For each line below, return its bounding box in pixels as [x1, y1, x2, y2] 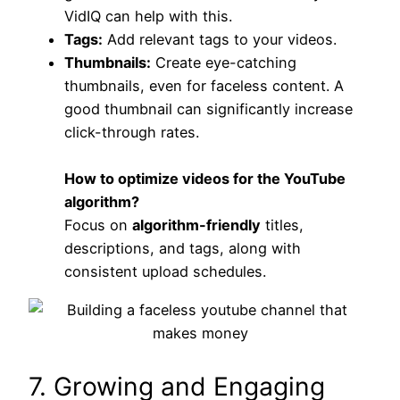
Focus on [64, 216, 132, 235]
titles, [261, 216, 304, 235]
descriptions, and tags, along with [64, 239, 301, 258]
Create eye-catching [151, 54, 296, 72]
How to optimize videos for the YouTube [64, 170, 346, 188]
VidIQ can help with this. [64, 7, 232, 26]
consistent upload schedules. [64, 262, 266, 281]
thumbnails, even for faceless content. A [64, 77, 344, 96]
